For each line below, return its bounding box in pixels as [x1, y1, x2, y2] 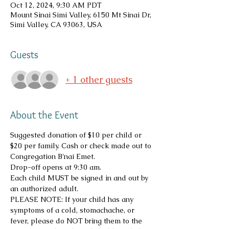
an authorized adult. [10, 184, 78, 194]
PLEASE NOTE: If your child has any [10, 195, 135, 204]
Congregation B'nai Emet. [10, 152, 95, 162]
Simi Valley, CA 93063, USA [10, 20, 102, 30]
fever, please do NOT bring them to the [10, 216, 144, 226]
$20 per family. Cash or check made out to [10, 141, 153, 151]
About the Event [10, 109, 78, 122]
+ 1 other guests [65, 74, 132, 86]
